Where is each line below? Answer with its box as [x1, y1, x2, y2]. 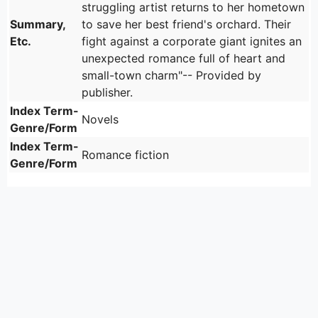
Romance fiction [82, 148, 169, 163]
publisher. [82, 85, 133, 100]
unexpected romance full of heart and [82, 51, 285, 66]
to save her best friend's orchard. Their [82, 17, 291, 32]
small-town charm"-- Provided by [82, 68, 261, 83]
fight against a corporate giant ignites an [82, 34, 302, 49]
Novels [82, 112, 119, 127]
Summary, [10, 17, 65, 32]
